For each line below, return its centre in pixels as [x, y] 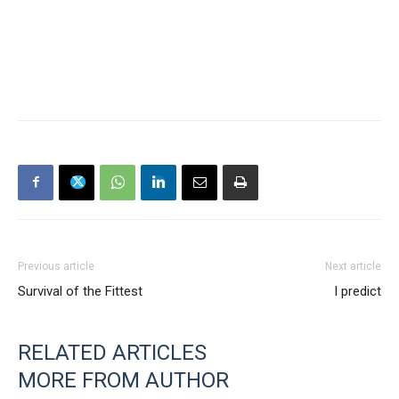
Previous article [56, 266]
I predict [358, 291]
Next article [353, 266]
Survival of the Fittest [80, 291]
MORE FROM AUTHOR [123, 380]
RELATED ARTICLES [112, 352]
